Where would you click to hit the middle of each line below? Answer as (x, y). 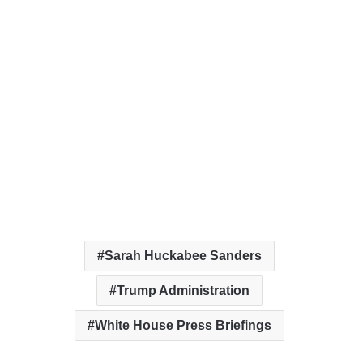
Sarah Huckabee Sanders (183, 256)
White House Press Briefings (183, 326)
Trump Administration (183, 291)
